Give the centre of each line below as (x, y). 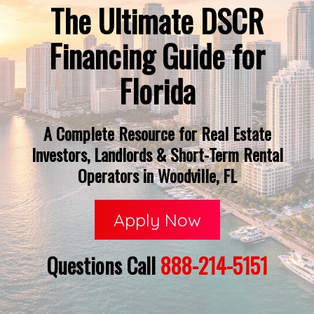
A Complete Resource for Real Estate (157, 133)
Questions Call (103, 265)
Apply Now (157, 220)
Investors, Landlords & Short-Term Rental (157, 154)
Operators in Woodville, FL (157, 175)
